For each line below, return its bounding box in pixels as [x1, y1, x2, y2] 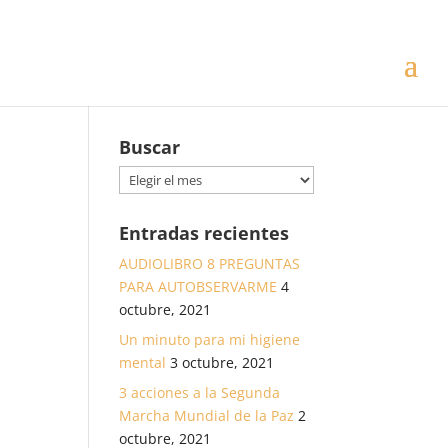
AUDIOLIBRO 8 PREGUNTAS [119, 254, 301, 273]
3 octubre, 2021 [170, 353, 275, 372]
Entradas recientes [119, 221, 290, 245]
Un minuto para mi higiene [119, 330, 301, 349]
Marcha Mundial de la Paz [119, 406, 295, 425]
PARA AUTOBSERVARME [119, 277, 278, 296]
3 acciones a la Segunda [119, 383, 281, 402]
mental [119, 353, 167, 372]
